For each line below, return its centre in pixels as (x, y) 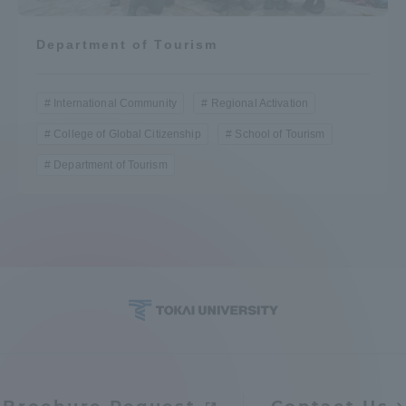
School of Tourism (280, 134)
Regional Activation (259, 103)
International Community (115, 103)
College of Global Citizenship (127, 134)
